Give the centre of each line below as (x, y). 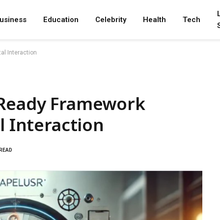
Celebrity (111, 20)
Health (154, 20)
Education (61, 20)
